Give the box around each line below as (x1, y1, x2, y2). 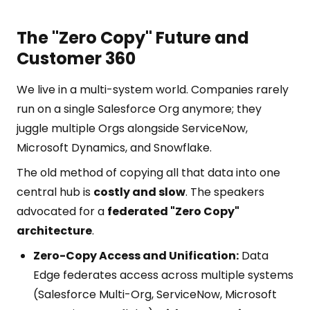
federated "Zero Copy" (107, 203, 239, 219)
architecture (17, 223, 92, 239)
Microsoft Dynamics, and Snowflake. (17, 140, 212, 156)
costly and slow (93, 184, 185, 200)
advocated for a (17, 203, 107, 219)
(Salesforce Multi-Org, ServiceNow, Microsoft (33, 286, 277, 302)
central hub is (17, 184, 93, 200)
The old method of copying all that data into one (17, 165, 280, 181)
